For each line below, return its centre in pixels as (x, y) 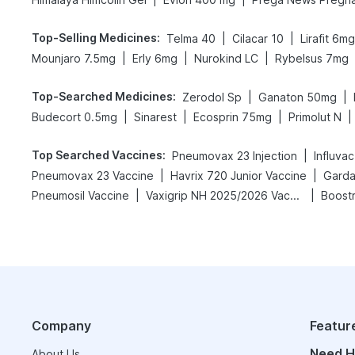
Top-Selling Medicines (94, 38)
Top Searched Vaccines (97, 155)
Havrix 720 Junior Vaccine (239, 176)
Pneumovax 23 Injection (235, 156)
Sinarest (155, 117)
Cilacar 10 (258, 38)
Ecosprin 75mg (233, 117)
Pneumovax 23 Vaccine (93, 176)
